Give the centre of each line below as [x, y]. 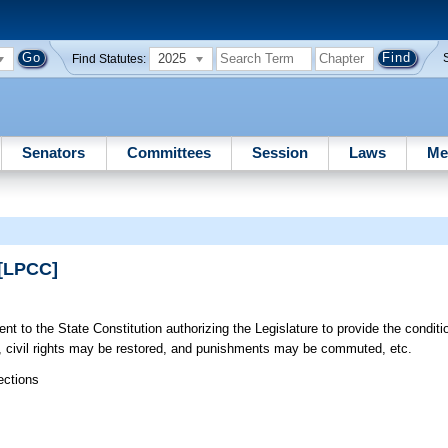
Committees [168, 152]
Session [279, 152]
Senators [54, 152]
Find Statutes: [109, 58]
